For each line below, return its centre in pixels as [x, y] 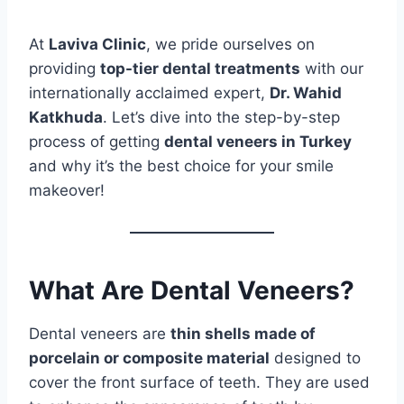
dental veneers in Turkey [258, 142]
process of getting [96, 142]
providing [64, 69]
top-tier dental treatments [200, 69]
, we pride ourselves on [230, 45]
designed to [315, 358]
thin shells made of [243, 334]
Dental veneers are [100, 334]
